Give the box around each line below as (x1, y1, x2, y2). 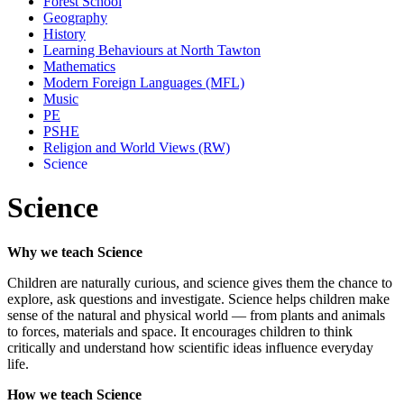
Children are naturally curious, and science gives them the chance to (7, 274, 392, 290)
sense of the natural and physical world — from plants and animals (7, 307, 385, 323)
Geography (43, 9, 107, 25)
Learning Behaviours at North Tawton (43, 41, 261, 58)
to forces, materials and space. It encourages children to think (7, 323, 353, 339)
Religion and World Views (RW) (43, 139, 230, 155)
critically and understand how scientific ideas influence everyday (7, 339, 373, 355)
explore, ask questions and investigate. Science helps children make (7, 290, 390, 307)
